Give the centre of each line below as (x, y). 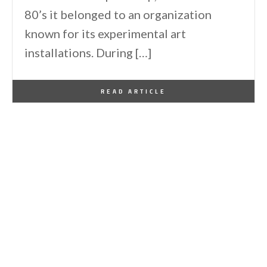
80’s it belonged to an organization (118, 15)
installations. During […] (88, 53)
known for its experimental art (105, 34)
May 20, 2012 (113, 87)
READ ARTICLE (133, 91)
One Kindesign (64, 87)
